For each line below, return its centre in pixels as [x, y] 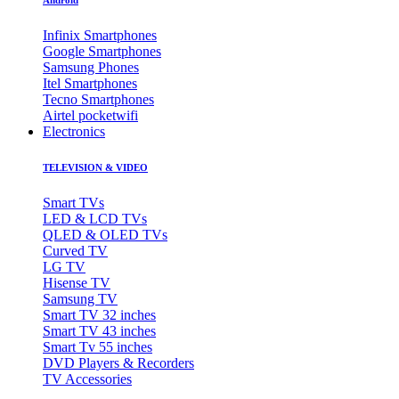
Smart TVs [73, 202]
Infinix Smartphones [100, 35]
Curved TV [75, 250]
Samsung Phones [91, 67]
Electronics [74, 131]
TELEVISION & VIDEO [95, 167]
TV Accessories [87, 379]
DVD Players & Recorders [118, 362]
